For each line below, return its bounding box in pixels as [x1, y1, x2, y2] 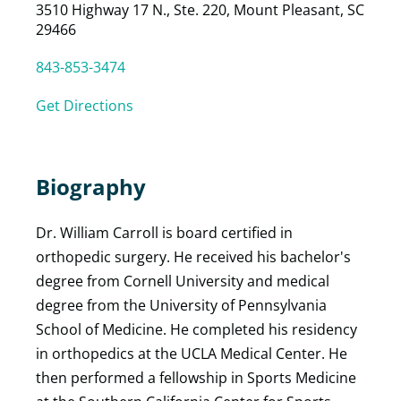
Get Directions [36, 96, 133, 115]
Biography [36, 172, 146, 201]
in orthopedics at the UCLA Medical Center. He [36, 344, 347, 363]
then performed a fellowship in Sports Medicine [36, 368, 356, 388]
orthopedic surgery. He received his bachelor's [36, 247, 351, 267]
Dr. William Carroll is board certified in [36, 223, 293, 243]
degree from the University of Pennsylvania [36, 295, 327, 315]
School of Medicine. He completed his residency [36, 320, 357, 339]
